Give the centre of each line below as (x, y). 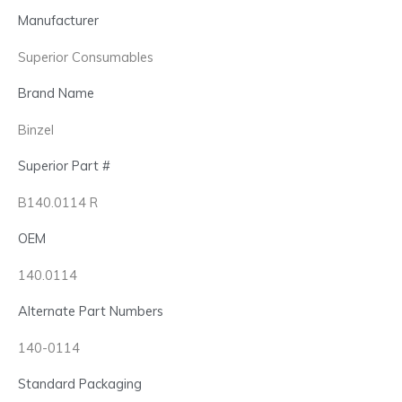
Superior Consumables (86, 57)
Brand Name (56, 92)
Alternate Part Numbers (91, 310)
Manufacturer (58, 20)
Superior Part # (64, 165)
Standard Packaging (80, 383)
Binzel (36, 129)
